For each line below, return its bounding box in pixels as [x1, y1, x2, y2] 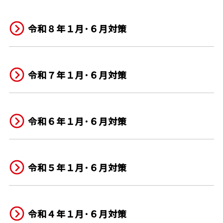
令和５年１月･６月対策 [27, 161, 127, 174]
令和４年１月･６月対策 [27, 207, 127, 221]
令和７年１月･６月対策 [27, 68, 127, 82]
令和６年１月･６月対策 [27, 114, 127, 128]
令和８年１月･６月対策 [27, 22, 127, 35]
